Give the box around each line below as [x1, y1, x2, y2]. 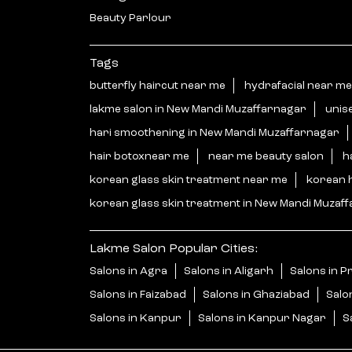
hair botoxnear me [90, 150, 189, 162]
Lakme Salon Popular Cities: [90, 242, 258, 255]
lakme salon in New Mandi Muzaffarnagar [90, 103, 306, 115]
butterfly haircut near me [90, 79, 225, 91]
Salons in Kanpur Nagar [198, 312, 326, 324]
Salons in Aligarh [184, 265, 273, 277]
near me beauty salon [208, 150, 324, 162]
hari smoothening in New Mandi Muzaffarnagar [90, 126, 339, 138]
